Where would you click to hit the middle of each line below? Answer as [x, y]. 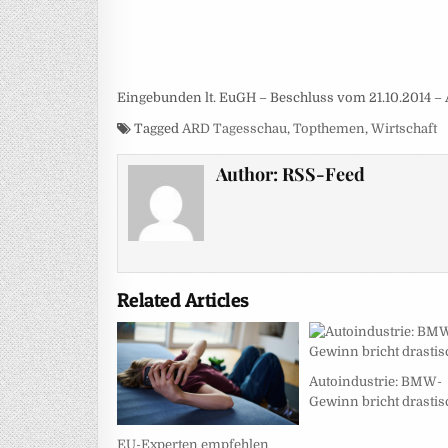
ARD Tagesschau [234, 128]
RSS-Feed [324, 173]
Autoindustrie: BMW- [376, 382]
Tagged [156, 128]
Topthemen [328, 128]
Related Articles [182, 300]
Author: [249, 173]
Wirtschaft [403, 128]
